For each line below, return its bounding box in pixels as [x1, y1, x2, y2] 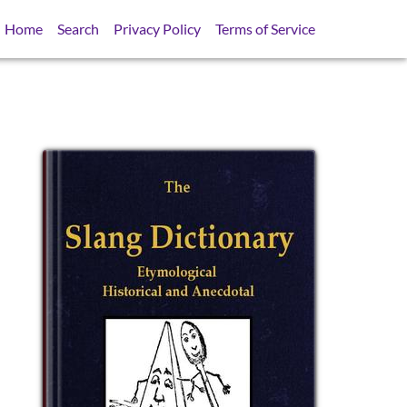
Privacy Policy [114, 20, 202, 37]
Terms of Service [215, 20, 316, 37]
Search [57, 20, 100, 37]
